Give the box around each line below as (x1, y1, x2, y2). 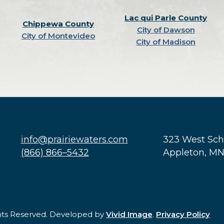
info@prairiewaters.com (20, 134, 128, 145)
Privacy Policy (156, 209, 210, 219)
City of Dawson (136, 25, 195, 34)
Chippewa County (22, 19, 94, 28)
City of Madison (136, 37, 196, 46)
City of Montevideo (21, 31, 95, 40)
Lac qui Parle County (124, 13, 207, 22)
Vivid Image (106, 209, 152, 219)
